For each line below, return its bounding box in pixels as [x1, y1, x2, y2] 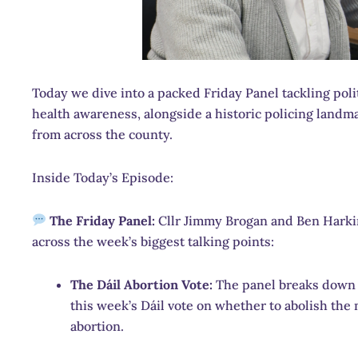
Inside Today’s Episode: [32, 169, 173, 185]
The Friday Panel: [50, 212, 156, 229]
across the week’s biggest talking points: [32, 233, 274, 249]
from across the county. [32, 125, 173, 142]
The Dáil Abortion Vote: [70, 276, 213, 292]
